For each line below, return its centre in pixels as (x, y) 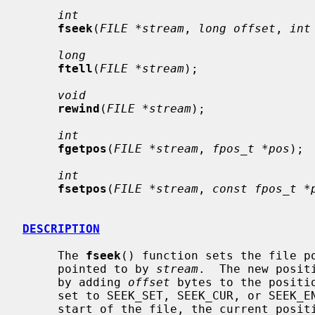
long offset (237, 28)
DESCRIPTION (61, 229)
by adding (93, 282)
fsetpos (82, 188)
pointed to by (107, 269)
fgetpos (82, 148)
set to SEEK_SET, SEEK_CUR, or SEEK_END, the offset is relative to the (40, 295)
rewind (79, 108)
